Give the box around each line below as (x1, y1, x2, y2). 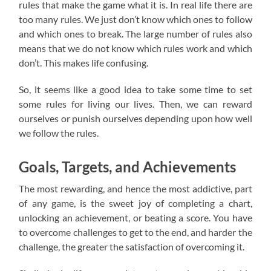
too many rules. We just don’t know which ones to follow (19, 13, 252, 25)
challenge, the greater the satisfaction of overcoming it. (19, 241, 245, 253)
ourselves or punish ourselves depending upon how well (19, 113, 252, 125)
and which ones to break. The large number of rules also (19, 28, 252, 40)
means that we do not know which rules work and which (19, 42, 252, 54)
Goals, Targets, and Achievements (19, 158, 237, 176)
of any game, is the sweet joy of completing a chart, (19, 197, 252, 209)
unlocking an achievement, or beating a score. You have (19, 212, 252, 224)
